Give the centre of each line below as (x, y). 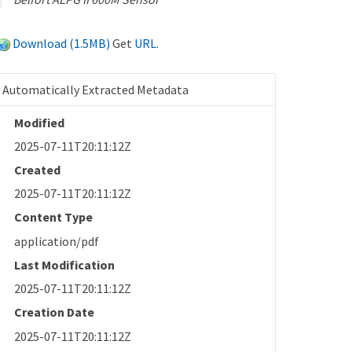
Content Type (54, 217)
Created (38, 169)
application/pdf (57, 241)
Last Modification (65, 264)
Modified (40, 122)
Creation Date (55, 312)
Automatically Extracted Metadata (96, 89)
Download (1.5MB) (62, 43)
